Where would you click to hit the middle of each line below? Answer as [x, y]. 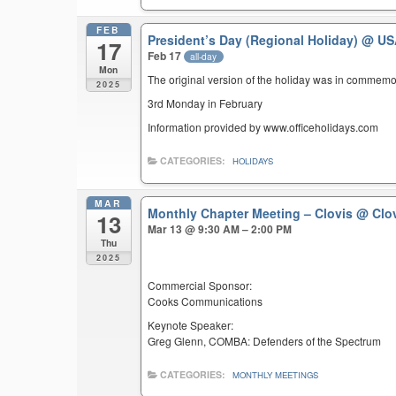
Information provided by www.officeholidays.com [263, 127]
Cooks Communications [206, 301]
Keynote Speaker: [191, 324]
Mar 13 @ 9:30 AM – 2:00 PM [220, 228]
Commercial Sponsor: [200, 285]
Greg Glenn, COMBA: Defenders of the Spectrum [265, 340]
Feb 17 [166, 55]
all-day [204, 56]
